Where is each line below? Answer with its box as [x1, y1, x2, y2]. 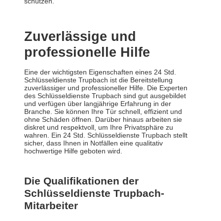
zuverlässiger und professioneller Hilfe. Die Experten [24, 84, 187, 92]
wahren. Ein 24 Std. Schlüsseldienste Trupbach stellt [24, 131, 187, 140]
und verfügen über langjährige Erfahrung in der [24, 100, 171, 108]
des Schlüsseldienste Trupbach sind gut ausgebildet [24, 92, 186, 100]
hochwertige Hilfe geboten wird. [24, 147, 122, 155]
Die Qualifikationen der [24, 175, 139, 187]
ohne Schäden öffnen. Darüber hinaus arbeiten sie [24, 115, 182, 124]
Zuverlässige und [24, 29, 136, 44]
